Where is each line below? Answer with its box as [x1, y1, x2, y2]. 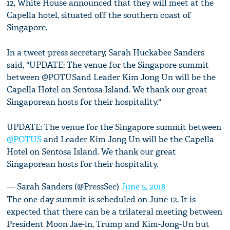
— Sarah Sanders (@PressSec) [7, 181, 122, 193]
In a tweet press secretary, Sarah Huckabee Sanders [7, 47, 205, 59]
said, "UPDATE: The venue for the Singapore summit [7, 60, 209, 71]
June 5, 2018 [121, 181, 166, 193]
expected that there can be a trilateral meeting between [7, 206, 223, 218]
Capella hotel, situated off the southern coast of [7, 10, 191, 21]
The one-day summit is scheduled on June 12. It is [7, 194, 196, 205]
